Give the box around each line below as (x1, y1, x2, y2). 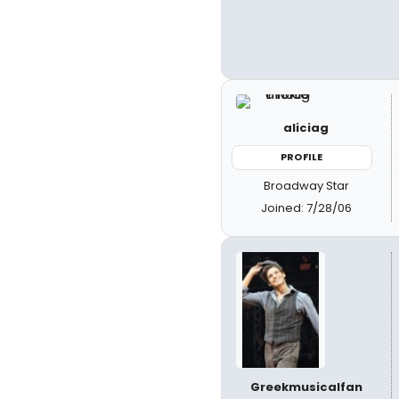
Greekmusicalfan (249, 378, 362, 395)
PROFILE (281, 150, 323, 164)
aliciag (283, 119, 330, 136)
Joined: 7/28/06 (260, 199, 352, 216)
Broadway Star (263, 176, 349, 194)
